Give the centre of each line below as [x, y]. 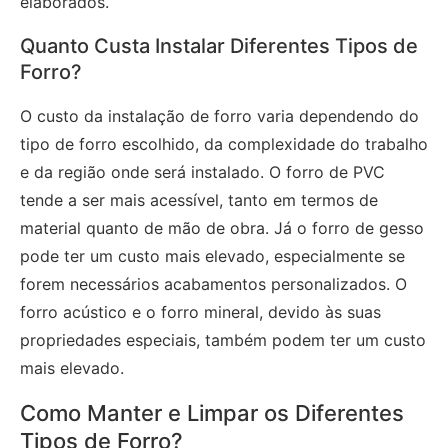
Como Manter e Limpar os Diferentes [212, 412]
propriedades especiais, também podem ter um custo [223, 339]
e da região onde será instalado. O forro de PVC [202, 171]
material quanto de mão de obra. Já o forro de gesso [222, 227]
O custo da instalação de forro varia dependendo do [219, 115]
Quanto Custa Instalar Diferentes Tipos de [219, 45]
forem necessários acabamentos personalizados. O [213, 283]
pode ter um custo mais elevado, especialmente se [212, 255]
